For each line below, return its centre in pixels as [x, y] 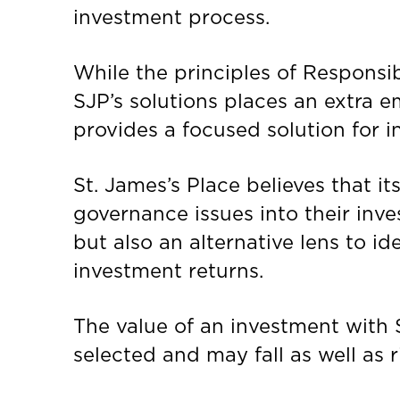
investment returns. [168, 271]
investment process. [171, 17]
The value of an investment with [234, 326]
